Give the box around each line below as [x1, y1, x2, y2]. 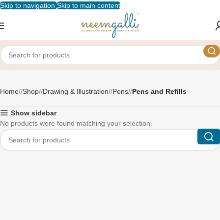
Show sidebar [11, 109, 57, 117]
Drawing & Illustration [43, 87, 109, 95]
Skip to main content [57, 1, 120, 9]
